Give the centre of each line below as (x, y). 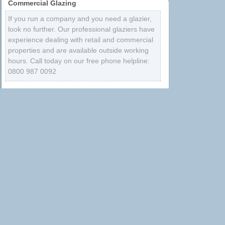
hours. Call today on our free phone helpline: (79, 61)
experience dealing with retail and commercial (81, 39)
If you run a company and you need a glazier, (80, 18)
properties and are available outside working (78, 50)
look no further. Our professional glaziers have (81, 29)
